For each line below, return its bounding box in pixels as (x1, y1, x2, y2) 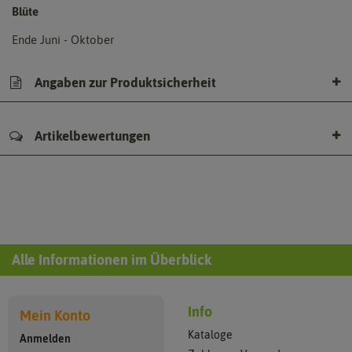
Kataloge (188, 328, 233, 342)
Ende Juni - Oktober (12, 33, 114, 47)
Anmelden (20, 332, 71, 346)
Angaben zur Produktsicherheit (31, 74, 216, 90)
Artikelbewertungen (31, 128, 150, 145)
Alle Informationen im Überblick (12, 251, 211, 269)
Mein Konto (20, 308, 90, 324)
